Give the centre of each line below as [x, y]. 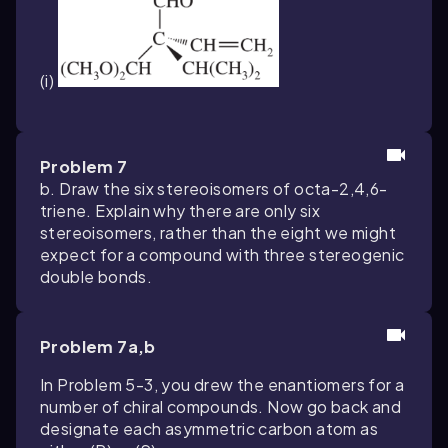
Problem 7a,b [98, 346]
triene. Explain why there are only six [180, 210]
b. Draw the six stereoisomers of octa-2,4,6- [214, 188]
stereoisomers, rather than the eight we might [218, 232]
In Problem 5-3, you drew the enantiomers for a [222, 384]
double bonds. [96, 276]
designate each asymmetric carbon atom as [209, 428]
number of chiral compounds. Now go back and [221, 406]
